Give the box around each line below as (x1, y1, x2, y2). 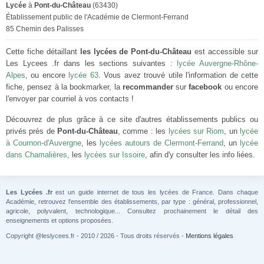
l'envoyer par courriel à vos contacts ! (6, 94, 134, 103)
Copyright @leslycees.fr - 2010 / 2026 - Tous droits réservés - (6, 232, 186, 239)
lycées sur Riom (168, 127, 225, 136)
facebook (189, 82, 222, 91)
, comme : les (118, 127, 169, 136)
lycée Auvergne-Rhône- (177, 59, 259, 68)
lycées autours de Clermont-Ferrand (100, 138, 223, 147)
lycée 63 (68, 71, 98, 80)
